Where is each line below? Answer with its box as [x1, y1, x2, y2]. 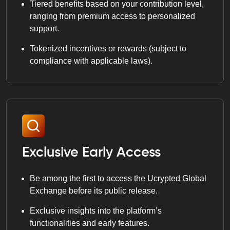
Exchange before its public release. [30, 186, 158, 195]
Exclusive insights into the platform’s [30, 206, 162, 215]
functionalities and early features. [30, 218, 149, 227]
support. [30, 24, 59, 33]
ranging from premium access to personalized [30, 11, 195, 21]
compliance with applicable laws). [30, 56, 152, 65]
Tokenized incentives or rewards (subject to [30, 44, 186, 53]
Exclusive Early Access [22, 145, 161, 160]
